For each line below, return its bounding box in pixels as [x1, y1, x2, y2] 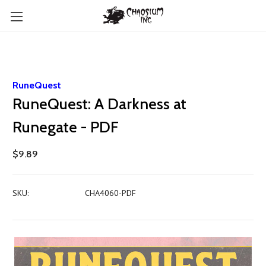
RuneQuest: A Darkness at [12, 94, 186, 113]
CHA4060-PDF [84, 188, 136, 198]
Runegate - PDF [12, 118, 119, 137]
